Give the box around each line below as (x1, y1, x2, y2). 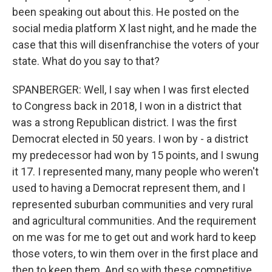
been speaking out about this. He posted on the (12, 5, 239, 18)
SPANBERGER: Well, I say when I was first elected (12, 83, 249, 96)
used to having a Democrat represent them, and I (12, 182, 245, 194)
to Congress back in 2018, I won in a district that (12, 100, 242, 112)
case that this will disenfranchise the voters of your (12, 38, 259, 51)
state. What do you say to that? (12, 55, 160, 67)
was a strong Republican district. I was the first (12, 116, 237, 129)
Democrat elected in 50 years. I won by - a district (12, 132, 248, 145)
